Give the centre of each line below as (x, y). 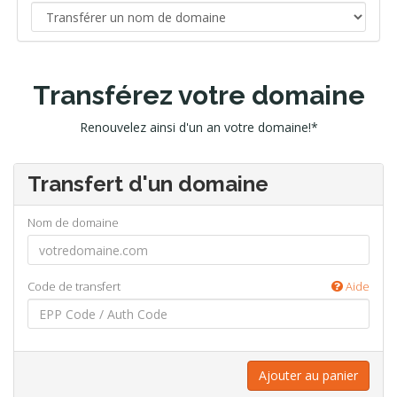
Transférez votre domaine (198, 95)
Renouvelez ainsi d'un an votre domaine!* (198, 127)
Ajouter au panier (308, 375)
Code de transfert (74, 286)
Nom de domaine (73, 222)
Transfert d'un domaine (148, 184)
